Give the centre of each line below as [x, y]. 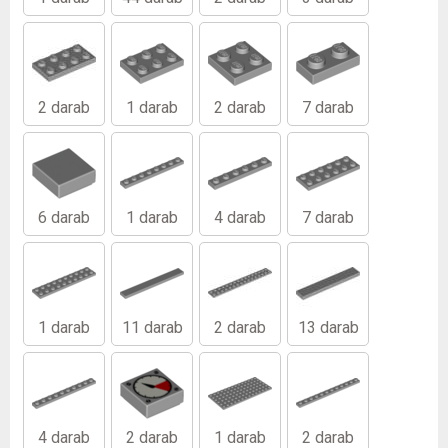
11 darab [152, 327]
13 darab [328, 327]
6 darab [64, 217]
